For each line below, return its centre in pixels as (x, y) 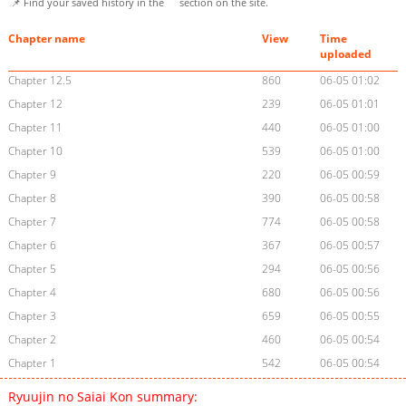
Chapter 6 (32, 246)
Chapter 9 (32, 175)
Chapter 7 (32, 222)
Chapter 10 (35, 151)
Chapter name (46, 39)
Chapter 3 (32, 316)
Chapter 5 (32, 269)
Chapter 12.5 (39, 81)
